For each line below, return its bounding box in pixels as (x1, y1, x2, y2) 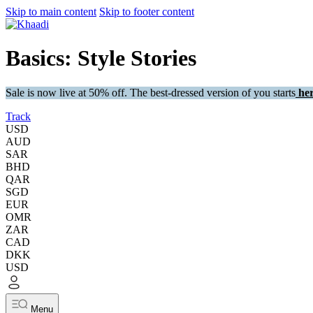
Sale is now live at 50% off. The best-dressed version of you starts (6, 86, 296, 99)
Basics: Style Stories (6, 45, 196, 71)
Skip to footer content (99, 6, 194, 17)
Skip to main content (6, 6, 96, 17)
